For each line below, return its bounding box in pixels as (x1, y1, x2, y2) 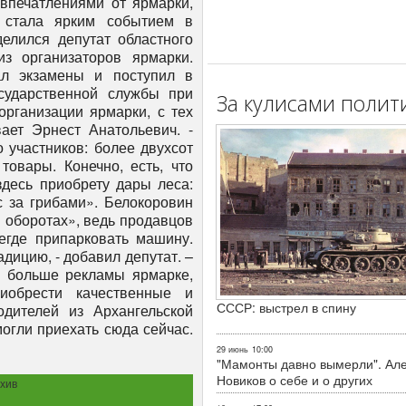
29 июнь (217, 343, 248, 355)
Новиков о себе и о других (217, 370, 372, 389)
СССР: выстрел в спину (217, 297, 356, 316)
